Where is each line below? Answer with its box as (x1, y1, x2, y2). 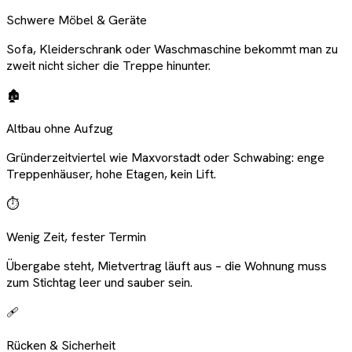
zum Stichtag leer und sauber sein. (6, 273, 192, 291)
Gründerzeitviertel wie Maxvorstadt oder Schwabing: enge (6, 148, 324, 166)
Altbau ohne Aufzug (6, 119, 113, 137)
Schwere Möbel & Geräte (6, 11, 147, 28)
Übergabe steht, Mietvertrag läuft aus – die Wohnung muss (6, 257, 327, 274)
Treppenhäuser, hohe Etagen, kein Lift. (6, 165, 216, 182)
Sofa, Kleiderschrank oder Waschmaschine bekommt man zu (6, 40, 338, 57)
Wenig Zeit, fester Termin (6, 228, 146, 245)
